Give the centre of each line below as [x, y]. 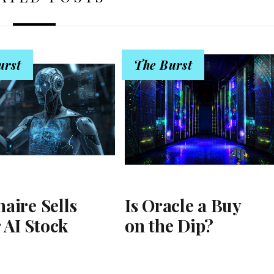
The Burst [163, 64]
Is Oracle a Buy [183, 206]
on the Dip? [169, 226]
